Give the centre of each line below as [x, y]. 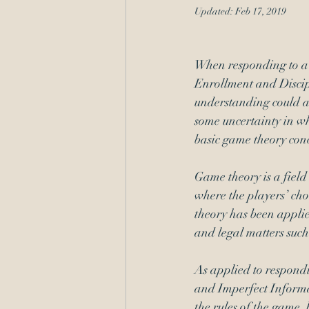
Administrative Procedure [228, 37]
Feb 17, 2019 [261, 11]
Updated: [215, 11]
